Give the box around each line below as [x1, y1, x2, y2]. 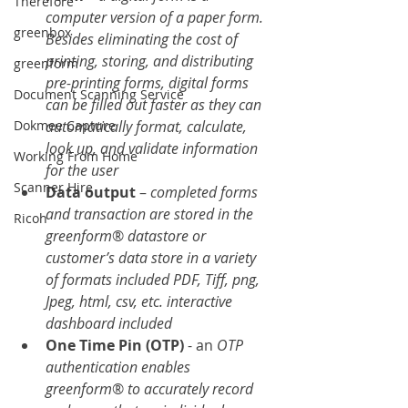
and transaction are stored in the [46, 203, 257, 224]
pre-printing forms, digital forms [46, 72, 252, 93]
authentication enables [46, 356, 194, 377]
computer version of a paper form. [46, 6, 267, 27]
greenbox [14, 24, 71, 41]
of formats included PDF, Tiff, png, [46, 269, 263, 290]
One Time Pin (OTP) [46, 334, 184, 355]
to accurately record [127, 378, 257, 399]
